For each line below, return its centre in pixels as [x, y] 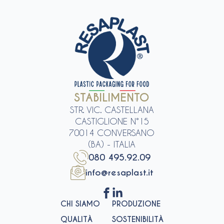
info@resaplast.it [119, 172]
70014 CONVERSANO [112, 133]
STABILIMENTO [112, 98]
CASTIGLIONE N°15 [112, 121]
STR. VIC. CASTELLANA [112, 110]
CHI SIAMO [80, 204]
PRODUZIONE [136, 204]
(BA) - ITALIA [112, 144]
